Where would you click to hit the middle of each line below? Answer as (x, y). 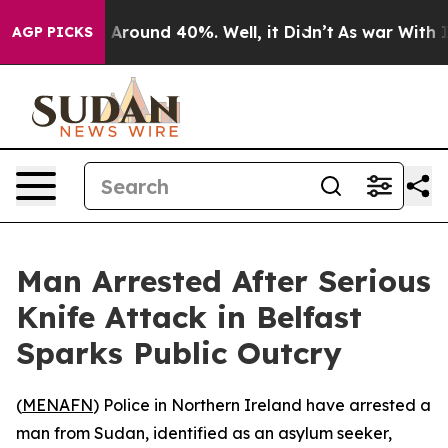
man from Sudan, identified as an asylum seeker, (204, 433)
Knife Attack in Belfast (189, 317)
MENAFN (57, 405)
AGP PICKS (52, 32)
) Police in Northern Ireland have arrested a (262, 405)
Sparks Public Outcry (179, 353)
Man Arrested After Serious (223, 281)
